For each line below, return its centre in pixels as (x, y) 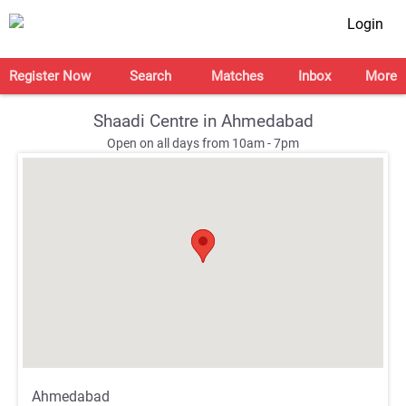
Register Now (50, 76)
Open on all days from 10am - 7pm (203, 144)
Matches (237, 76)
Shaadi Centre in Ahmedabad (203, 121)
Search (151, 76)
